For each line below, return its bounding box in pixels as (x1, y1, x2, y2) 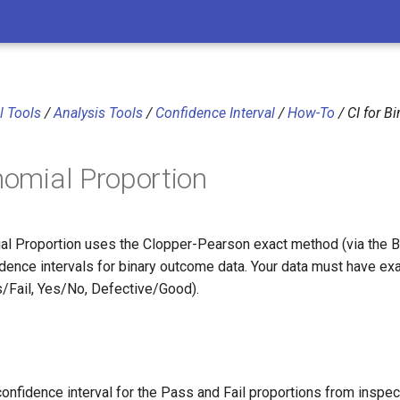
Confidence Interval (155, 104, 275, 121)
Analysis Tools (54, 104, 143, 121)
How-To (287, 104, 335, 121)
